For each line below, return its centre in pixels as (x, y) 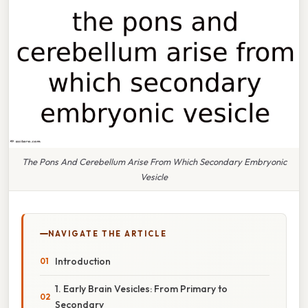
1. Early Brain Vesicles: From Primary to (141, 288)
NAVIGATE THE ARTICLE (108, 233)
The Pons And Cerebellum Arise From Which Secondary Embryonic (154, 161)
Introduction (83, 261)
